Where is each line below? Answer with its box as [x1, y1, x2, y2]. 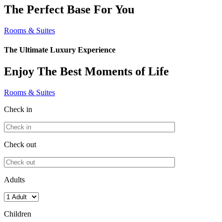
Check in [4, 105, 32, 114]
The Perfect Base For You [4, 2, 134, 16]
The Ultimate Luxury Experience [4, 46, 115, 55]
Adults [4, 175, 25, 184]
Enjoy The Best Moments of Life [4, 65, 169, 78]
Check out [4, 140, 36, 149]
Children [4, 210, 31, 219]
